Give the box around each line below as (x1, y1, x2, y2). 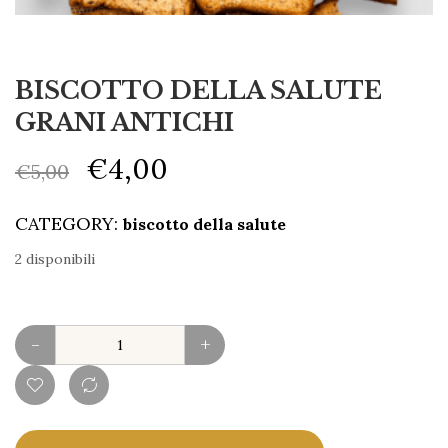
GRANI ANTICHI (15, 108, 234, 138)
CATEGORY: (15, 212, 123, 236)
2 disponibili (15, 250, 95, 269)
